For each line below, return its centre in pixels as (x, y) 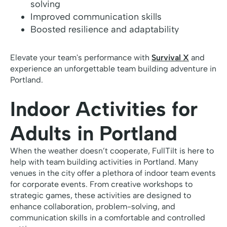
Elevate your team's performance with (81, 58)
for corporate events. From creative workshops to (101, 184)
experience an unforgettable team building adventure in (113, 69)
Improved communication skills (96, 17)
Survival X (170, 58)
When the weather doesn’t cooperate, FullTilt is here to (112, 151)
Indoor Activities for (104, 109)
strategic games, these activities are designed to (101, 196)
